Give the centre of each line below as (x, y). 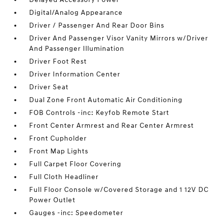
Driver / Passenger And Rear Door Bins (97, 25)
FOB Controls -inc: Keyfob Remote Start (99, 113)
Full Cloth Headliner (64, 177)
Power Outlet (53, 200)
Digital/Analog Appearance (76, 13)
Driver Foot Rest (58, 61)
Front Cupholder (58, 138)
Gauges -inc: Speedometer (76, 213)
